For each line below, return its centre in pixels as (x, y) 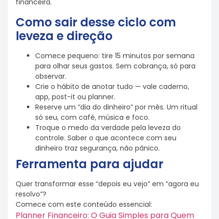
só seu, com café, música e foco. (92, 118)
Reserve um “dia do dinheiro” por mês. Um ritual (116, 107)
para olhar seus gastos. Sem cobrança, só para (115, 66)
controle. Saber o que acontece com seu (106, 138)
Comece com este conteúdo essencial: (84, 205)
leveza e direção (64, 36)
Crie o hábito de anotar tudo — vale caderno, (112, 87)
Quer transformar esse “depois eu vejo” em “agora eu (107, 184)
